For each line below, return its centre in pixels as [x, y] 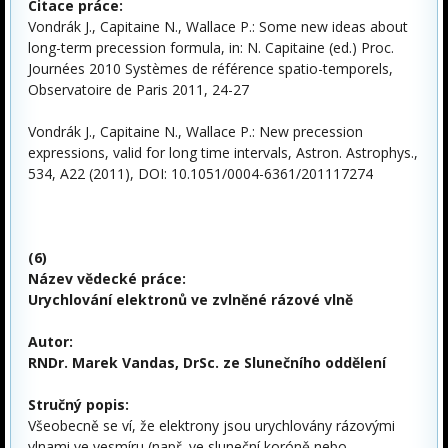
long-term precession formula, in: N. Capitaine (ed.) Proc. [211, 47]
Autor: [50, 341]
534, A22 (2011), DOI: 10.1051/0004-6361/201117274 [200, 173]
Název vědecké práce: [107, 278]
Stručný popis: [78, 404]
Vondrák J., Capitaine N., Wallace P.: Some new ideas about [218, 26]
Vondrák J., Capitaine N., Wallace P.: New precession [195, 131]
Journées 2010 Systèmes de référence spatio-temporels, [210, 68]
